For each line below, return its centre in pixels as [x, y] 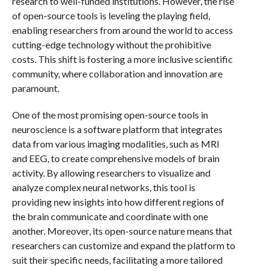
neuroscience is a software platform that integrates [117, 129]
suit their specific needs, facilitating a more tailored [117, 260]
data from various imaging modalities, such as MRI [116, 144]
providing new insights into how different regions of [118, 202]
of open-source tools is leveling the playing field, [111, 15]
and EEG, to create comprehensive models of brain [116, 158]
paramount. [35, 88]
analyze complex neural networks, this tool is [103, 187]
